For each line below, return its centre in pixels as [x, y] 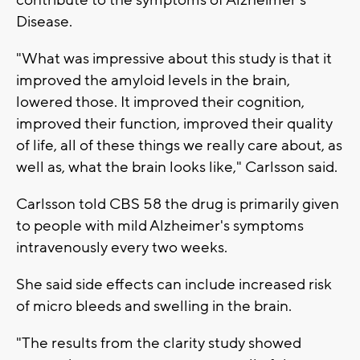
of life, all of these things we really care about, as [179, 145]
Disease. [44, 21]
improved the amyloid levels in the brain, [153, 80]
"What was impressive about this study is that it [174, 58]
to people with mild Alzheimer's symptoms [160, 225]
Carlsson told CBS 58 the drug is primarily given [178, 204]
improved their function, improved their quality [174, 123]
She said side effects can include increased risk [174, 284]
